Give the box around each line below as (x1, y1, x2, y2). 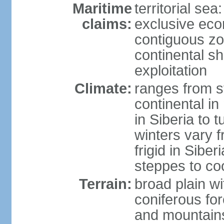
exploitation (134, 62, 207, 78)
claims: (81, 16, 132, 32)
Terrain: (78, 176, 132, 192)
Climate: (74, 80, 132, 96)
